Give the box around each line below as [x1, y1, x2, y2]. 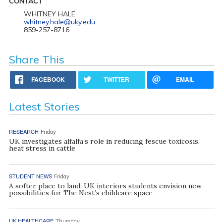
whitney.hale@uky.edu [23, 17, 95, 26]
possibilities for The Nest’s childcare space [8, 188, 153, 197]
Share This [8, 52, 64, 66]
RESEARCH [8, 127, 39, 135]
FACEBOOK [31, 74, 65, 84]
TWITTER [104, 74, 130, 84]
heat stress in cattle [8, 143, 75, 153]
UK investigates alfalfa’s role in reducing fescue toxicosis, [8, 136, 200, 146]
